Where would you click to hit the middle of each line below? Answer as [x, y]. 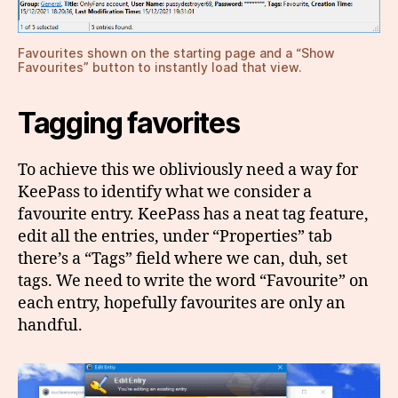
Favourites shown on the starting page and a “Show [176, 53]
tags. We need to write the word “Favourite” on [193, 282]
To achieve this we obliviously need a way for [188, 171]
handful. [50, 326]
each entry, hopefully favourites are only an [182, 304]
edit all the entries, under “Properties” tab [175, 237]
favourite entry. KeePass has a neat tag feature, [193, 215]
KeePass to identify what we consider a [165, 193]
